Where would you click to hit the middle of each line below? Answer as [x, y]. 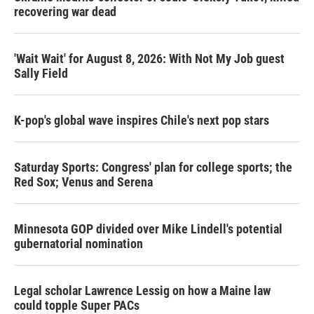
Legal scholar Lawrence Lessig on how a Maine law [142, 290]
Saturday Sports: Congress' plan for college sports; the [153, 167]
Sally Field [41, 73]
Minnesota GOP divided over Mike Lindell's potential [148, 228]
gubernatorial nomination [78, 243]
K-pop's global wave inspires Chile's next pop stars [142, 120]
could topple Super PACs [77, 305]
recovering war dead [65, 11]
